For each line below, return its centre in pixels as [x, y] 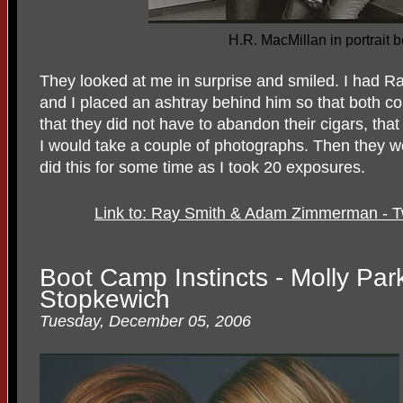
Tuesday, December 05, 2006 [145, 321]
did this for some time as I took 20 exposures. [202, 167]
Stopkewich [105, 299]
